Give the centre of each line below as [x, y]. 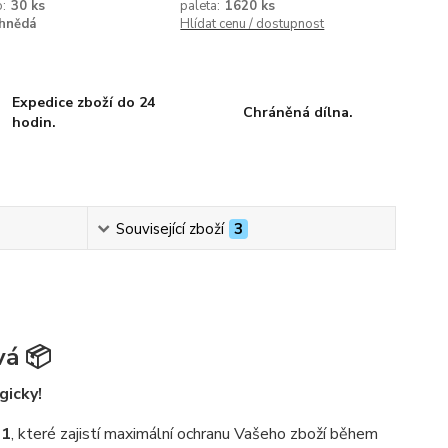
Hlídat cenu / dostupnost [252, 24]
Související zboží [169, 229]
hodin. [34, 122]
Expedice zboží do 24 [84, 102]
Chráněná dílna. [297, 112]
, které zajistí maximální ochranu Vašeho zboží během [194, 434]
